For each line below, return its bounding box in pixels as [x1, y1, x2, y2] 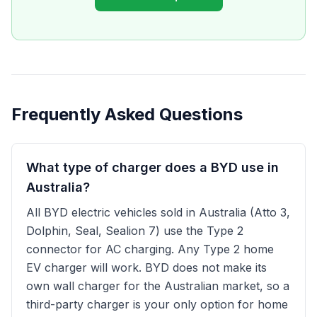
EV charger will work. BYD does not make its [26, 260, 267, 275]
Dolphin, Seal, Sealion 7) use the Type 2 [26, 224, 243, 238]
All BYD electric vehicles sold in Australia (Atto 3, [26, 205, 290, 219]
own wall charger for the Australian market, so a [26, 279, 289, 293]
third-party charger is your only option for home [26, 297, 288, 311]
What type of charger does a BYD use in [26, 160, 279, 175]
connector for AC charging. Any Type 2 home [26, 242, 274, 256]
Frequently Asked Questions [11, 104, 243, 125]
